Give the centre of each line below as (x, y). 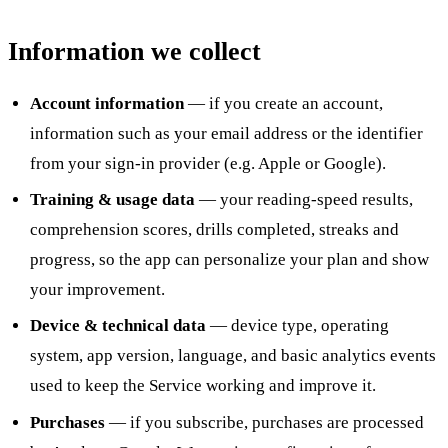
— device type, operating (298, 326)
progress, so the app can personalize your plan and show (230, 260)
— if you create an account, (284, 103)
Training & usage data (113, 200)
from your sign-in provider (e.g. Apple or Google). (208, 163)
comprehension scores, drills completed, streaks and (215, 230)
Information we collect (134, 52)
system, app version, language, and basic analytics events (233, 356)
